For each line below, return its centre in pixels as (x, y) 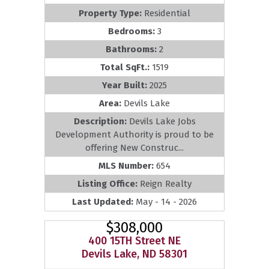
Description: (101, 121)
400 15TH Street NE (134, 240)
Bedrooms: (132, 31)
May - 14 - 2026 (166, 201)
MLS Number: (127, 165)
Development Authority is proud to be (134, 134)
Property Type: (111, 13)
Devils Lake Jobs (162, 121)
